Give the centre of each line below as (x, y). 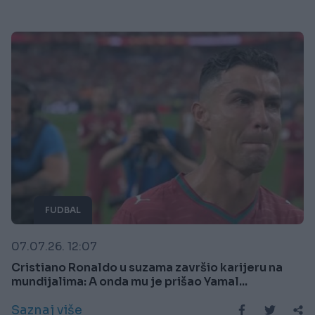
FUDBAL (63, 210)
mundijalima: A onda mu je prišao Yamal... (129, 281)
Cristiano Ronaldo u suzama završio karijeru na (147, 267)
